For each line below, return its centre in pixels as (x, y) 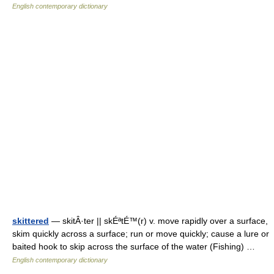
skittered (31, 221)
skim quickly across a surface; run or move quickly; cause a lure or (141, 234)
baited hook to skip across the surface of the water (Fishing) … (136, 246)
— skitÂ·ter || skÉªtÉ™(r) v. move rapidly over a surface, (158, 221)
